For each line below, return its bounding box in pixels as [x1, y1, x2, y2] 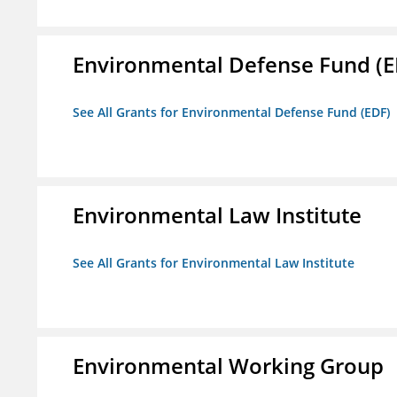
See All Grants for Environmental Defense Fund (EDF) [73, 104, 390, 121]
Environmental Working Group [73, 351, 384, 381]
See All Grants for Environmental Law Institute [73, 254, 354, 272]
